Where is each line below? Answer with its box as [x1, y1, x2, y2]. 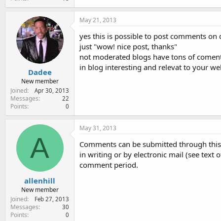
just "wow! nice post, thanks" [79, 41, 177, 51]
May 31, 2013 [79, 124, 116, 132]
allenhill [24, 175, 55, 185]
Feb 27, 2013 [35, 195, 69, 203]
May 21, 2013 [79, 15, 116, 24]
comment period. [79, 160, 138, 170]
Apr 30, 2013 [35, 87, 69, 94]
